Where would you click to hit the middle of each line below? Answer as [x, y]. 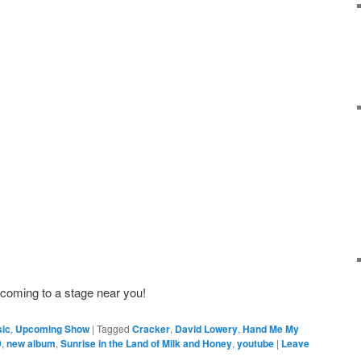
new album [31, 344]
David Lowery [206, 329]
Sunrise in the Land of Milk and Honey [146, 344]
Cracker [151, 329]
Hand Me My [271, 329]
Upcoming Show [52, 329]
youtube [255, 344]
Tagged [113, 329]
